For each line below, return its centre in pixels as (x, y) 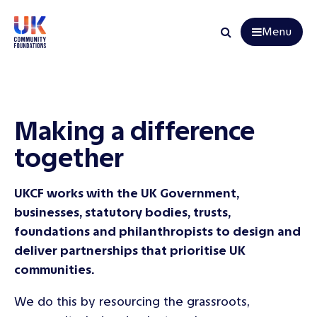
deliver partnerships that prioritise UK (130, 250)
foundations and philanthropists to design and (157, 231)
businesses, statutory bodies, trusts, (122, 212)
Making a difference (134, 131)
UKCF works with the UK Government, (127, 193)
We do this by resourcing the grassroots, (132, 301)
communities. (56, 270)
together (69, 158)
